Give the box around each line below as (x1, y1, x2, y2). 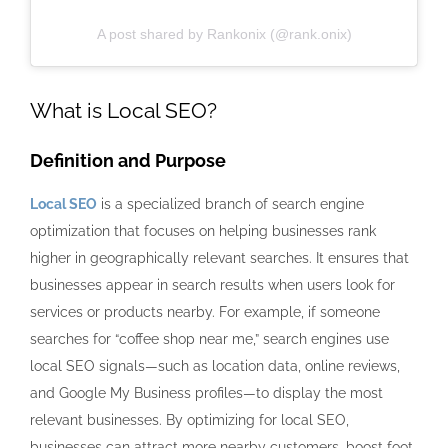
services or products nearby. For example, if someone (30, 304, 380, 321)
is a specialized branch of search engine (97, 196, 364, 213)
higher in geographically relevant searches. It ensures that (30, 250, 409, 267)
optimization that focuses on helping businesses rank (30, 223, 376, 240)
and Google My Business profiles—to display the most (30, 385, 383, 402)
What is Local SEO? (30, 98, 217, 124)
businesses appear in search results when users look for (30, 277, 395, 294)
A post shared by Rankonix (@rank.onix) (96, 26, 352, 43)
